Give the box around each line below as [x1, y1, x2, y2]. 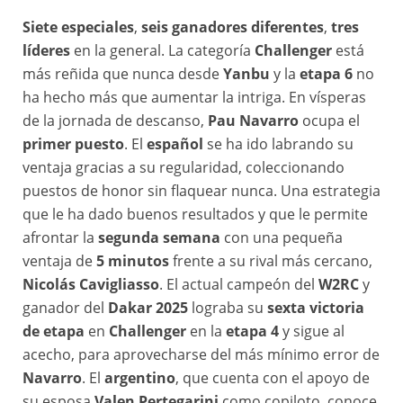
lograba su [188, 298, 267, 318]
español [147, 134, 203, 155]
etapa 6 [300, 64, 353, 85]
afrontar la [22, 228, 98, 248]
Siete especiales [22, 17, 134, 38]
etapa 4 [226, 321, 279, 342]
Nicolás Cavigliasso [22, 274, 159, 295]
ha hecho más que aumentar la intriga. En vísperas [22, 87, 366, 108]
